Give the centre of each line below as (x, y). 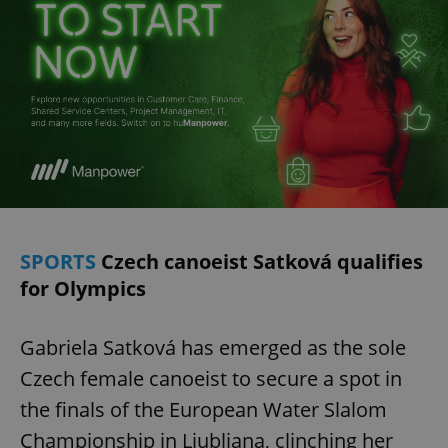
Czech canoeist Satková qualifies (262, 261)
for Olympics (83, 288)
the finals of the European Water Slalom (203, 409)
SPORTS (60, 261)
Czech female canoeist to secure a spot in (211, 378)
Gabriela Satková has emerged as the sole (213, 347)
